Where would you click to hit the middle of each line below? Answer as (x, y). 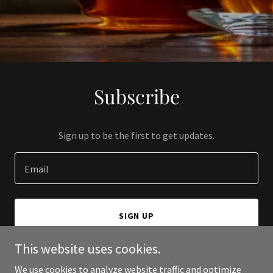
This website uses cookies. (88, 249)
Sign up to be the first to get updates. (136, 135)
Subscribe (136, 96)
